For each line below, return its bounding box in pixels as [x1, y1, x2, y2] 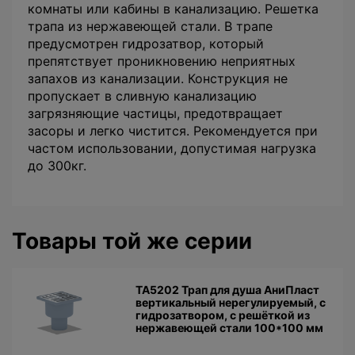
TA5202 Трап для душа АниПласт [135, 283, 319, 297]
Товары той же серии [12, 227, 252, 255]
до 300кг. [28, 158, 86, 174]
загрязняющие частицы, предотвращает [28, 105, 283, 122]
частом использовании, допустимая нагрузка [28, 140, 316, 157]
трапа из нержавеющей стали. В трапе [28, 18, 273, 35]
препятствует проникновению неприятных [28, 53, 296, 70]
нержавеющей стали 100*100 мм [135, 321, 323, 335]
